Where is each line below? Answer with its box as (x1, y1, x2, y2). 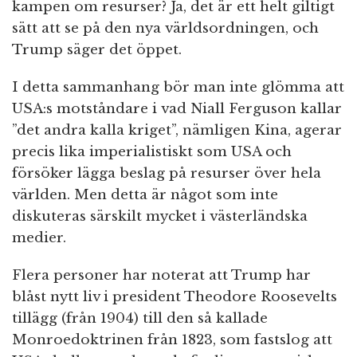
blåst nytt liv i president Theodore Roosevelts (12, 288, 337, 306)
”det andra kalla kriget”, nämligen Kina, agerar (12, 122, 342, 139)
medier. (12, 229, 66, 247)
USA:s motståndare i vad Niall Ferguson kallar (12, 100, 342, 118)
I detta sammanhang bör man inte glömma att (12, 79, 344, 96)
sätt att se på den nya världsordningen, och (12, 20, 319, 37)
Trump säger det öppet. (12, 41, 182, 59)
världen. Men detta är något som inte (12, 186, 278, 204)
